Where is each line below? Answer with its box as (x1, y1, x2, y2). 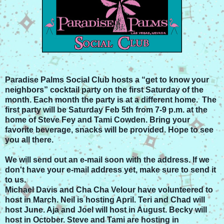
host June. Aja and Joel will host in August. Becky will (5, 205, 207, 214)
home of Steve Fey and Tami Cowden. (5, 115, 147, 124)
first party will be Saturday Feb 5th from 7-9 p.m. (5, 105, 184, 114)
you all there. (5, 135, 57, 144)
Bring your (147, 115, 190, 124)
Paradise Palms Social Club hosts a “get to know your (5, 75, 209, 84)
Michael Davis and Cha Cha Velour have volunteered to (5, 185, 213, 194)
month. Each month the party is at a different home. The (5, 95, 216, 104)
